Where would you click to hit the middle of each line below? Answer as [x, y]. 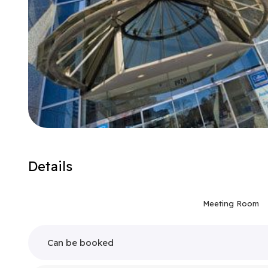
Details [50, 166]
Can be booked [80, 243]
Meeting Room [231, 203]
